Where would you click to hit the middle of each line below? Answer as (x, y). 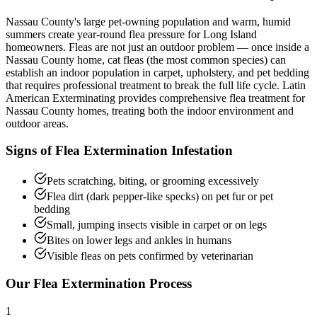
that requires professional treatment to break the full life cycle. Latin (156, 85)
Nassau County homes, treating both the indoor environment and (150, 110)
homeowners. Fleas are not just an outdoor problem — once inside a (157, 47)
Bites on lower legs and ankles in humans (139, 241)
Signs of (30, 151)
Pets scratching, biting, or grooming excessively (153, 181)
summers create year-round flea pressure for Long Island (131, 34)
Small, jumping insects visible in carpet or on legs (157, 225)
